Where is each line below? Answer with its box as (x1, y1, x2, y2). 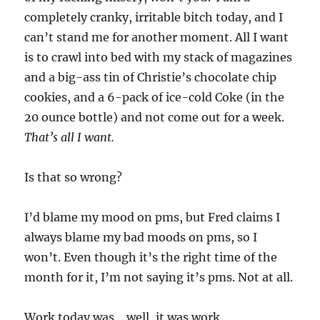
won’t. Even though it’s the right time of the (24, 250, 278, 265)
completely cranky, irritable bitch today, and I (24, 10, 284, 25)
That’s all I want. (24, 130, 115, 145)
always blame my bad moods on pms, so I (24, 230, 258, 245)
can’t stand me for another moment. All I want (24, 30, 289, 45)
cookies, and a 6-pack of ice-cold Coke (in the (24, 90, 285, 105)
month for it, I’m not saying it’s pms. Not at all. (24, 270, 294, 285)
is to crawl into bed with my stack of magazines (24, 50, 293, 65)
